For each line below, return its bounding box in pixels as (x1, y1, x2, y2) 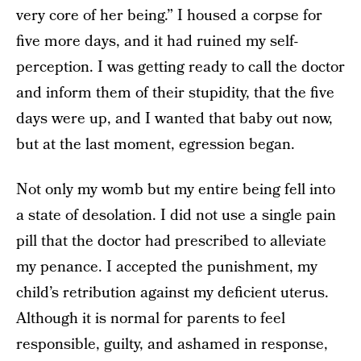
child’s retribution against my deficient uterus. (16, 282, 329, 304)
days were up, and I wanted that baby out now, (16, 108, 333, 130)
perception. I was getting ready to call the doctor (16, 56, 345, 78)
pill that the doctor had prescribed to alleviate (16, 230, 326, 252)
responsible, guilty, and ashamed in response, (16, 334, 328, 355)
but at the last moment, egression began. (16, 134, 295, 156)
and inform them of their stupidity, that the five (16, 82, 334, 104)
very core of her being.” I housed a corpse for (16, 5, 322, 27)
